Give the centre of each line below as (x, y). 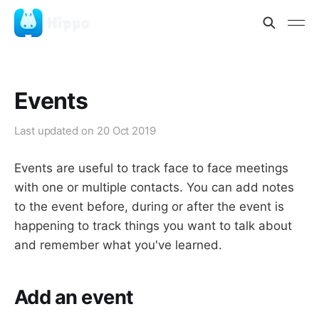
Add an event (74, 297)
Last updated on (56, 131)
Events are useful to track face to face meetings (151, 168)
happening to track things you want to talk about (153, 226)
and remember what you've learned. (118, 245)
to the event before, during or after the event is (149, 206)
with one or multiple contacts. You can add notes (154, 187)
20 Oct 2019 (126, 131)
